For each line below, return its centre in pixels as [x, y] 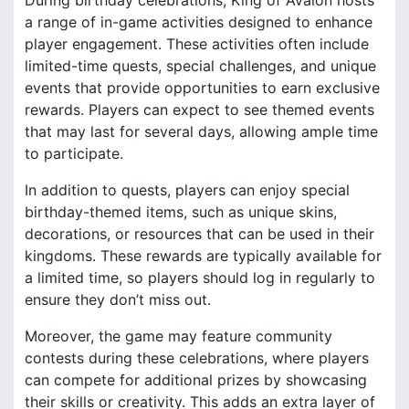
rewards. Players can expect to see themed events [199, 109]
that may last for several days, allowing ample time [201, 131]
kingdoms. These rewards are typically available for [203, 255]
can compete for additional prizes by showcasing [196, 379]
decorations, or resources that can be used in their [199, 233]
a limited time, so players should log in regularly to [200, 277]
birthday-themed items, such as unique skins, [181, 211]
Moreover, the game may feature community [178, 336]
